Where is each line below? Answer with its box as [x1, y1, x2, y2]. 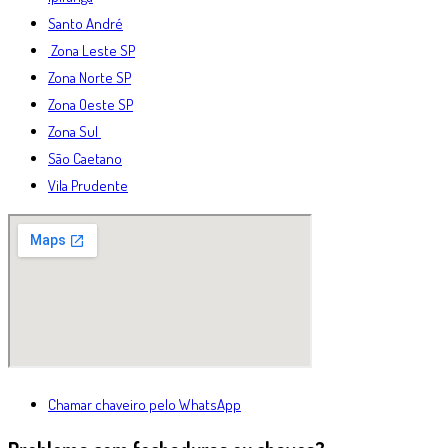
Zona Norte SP [48, 67, 131, 87]
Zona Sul [48, 121, 101, 141]
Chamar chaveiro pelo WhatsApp [48, 394, 241, 414]
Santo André [48, 13, 123, 33]
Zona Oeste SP [48, 94, 133, 114]
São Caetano [48, 148, 122, 168]
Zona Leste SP [48, 40, 135, 60]
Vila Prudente [48, 175, 128, 195]
